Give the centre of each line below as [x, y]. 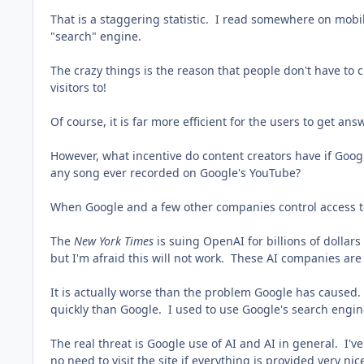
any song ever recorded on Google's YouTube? [175, 173]
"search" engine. [96, 37]
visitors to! [78, 88]
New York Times [114, 241]
